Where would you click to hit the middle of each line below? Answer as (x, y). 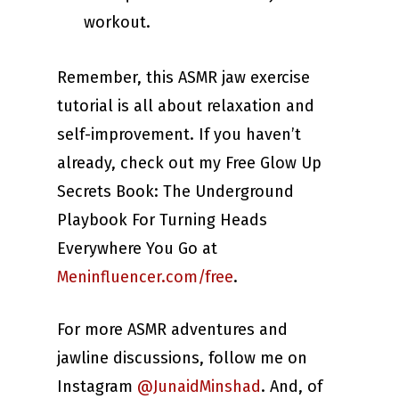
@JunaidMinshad (199, 387)
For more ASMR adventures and (172, 330)
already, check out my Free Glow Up (189, 163)
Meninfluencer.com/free (145, 277)
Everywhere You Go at (137, 249)
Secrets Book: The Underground (175, 192)
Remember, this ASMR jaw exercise (183, 78)
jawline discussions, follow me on (182, 358)
